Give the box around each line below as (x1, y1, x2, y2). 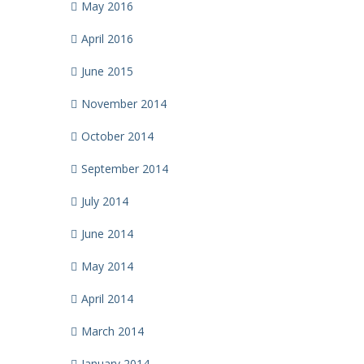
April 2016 (81, 31, 133, 46)
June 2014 (81, 226, 133, 241)
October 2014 (81, 128, 154, 144)
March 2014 (81, 323, 144, 339)
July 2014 (81, 193, 128, 209)
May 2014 (81, 258, 133, 274)
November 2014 (81, 96, 167, 111)
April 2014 (81, 291, 133, 306)
